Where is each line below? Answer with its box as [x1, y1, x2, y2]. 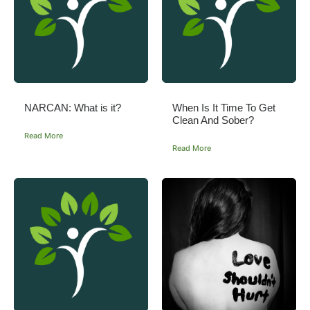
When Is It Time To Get [172, 101, 275, 113]
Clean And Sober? [172, 113, 254, 126]
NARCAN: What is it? [24, 101, 121, 113]
